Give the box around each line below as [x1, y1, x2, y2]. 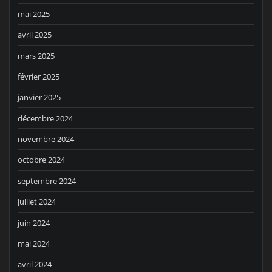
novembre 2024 [18, 134, 74, 145]
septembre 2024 [18, 175, 76, 186]
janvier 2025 [18, 92, 61, 103]
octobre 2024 [18, 154, 65, 166]
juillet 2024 [18, 196, 56, 208]
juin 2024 [18, 217, 50, 228]
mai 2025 [18, 8, 50, 19]
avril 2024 [18, 259, 52, 270]
